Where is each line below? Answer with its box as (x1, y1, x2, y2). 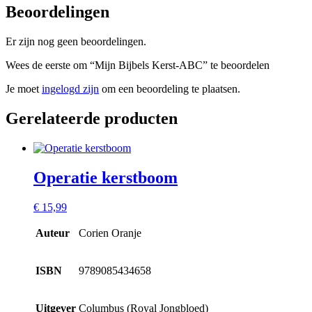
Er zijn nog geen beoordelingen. (6, 35, 146, 47)
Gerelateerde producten (6, 109, 178, 127)
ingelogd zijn (42, 82, 99, 95)
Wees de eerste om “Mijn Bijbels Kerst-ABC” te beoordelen (6, 58, 270, 71)
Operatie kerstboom (33, 168, 178, 187)
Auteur (36, 226, 70, 239)
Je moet (6, 82, 42, 95)
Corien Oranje (79, 226, 141, 239)
